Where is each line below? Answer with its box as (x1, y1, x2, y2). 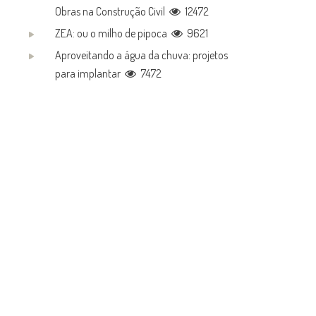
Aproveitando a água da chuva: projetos (55, 48, 229, 62)
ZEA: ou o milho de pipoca (55, 26, 172, 40)
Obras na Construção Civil (55, 4, 170, 18)
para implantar (55, 66, 126, 80)
